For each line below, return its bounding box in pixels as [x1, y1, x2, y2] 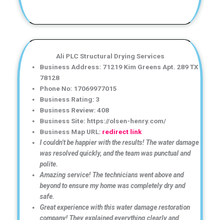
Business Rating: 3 [40, 95, 100, 103]
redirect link [102, 127, 142, 136]
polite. [40, 160, 58, 168]
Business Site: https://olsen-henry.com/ [40, 116, 166, 125]
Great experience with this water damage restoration [40, 203, 191, 211]
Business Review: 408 [40, 106, 110, 114]
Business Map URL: [40, 127, 103, 136]
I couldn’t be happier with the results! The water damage [40, 138, 199, 146]
